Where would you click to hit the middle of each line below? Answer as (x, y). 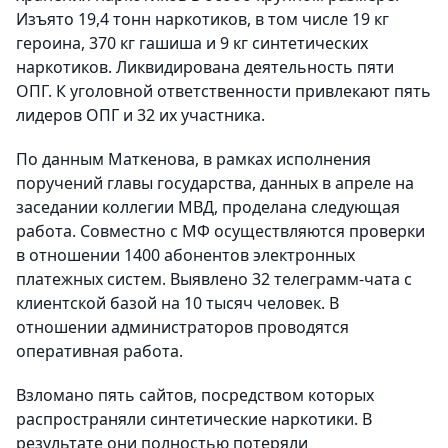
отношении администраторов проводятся (182, 327)
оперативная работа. (99, 351)
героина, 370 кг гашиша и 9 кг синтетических (192, 43)
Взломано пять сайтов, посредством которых (195, 395)
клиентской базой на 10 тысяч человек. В (177, 303)
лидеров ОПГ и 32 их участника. (140, 115)
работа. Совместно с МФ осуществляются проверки (220, 231)
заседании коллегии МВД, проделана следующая (208, 207)
